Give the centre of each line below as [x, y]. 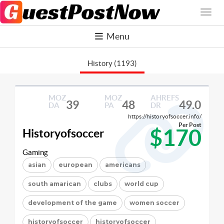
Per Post [190, 124]
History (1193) [112, 63]
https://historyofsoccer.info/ [165, 116]
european [75, 164]
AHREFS [164, 97]
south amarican [54, 183]
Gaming [35, 152]
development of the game [72, 202]
